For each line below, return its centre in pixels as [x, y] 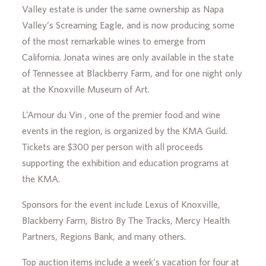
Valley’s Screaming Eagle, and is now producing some [129, 25]
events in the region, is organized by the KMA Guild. [125, 131]
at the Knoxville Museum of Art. [86, 89]
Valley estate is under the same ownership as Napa [123, 9]
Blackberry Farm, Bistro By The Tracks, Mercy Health [126, 221]
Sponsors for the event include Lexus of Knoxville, [121, 205]
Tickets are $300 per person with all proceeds [113, 147]
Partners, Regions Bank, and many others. [104, 237]
